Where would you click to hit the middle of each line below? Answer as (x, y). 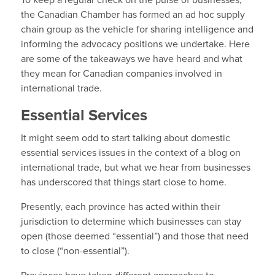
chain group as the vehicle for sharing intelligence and (137, 30)
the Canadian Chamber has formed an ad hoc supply (133, 15)
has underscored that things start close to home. (123, 183)
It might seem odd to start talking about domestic (125, 138)
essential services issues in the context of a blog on (130, 153)
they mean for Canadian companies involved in (121, 74)
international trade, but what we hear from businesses (135, 168)
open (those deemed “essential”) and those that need (134, 237)
